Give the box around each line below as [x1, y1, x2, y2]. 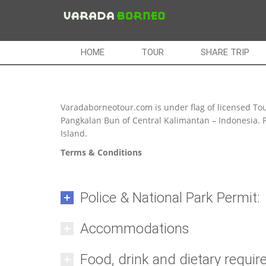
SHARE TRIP [201, 47, 249, 58]
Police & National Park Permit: [80, 189, 260, 206]
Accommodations [80, 220, 189, 237]
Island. [61, 128, 87, 139]
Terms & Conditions [61, 147, 142, 158]
